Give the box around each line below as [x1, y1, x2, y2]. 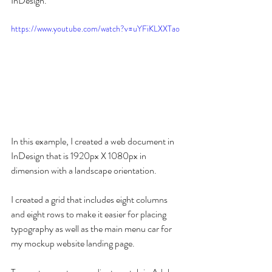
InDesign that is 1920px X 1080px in [11, 149, 148, 163]
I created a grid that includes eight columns [11, 192, 169, 207]
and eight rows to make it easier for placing [11, 207, 168, 222]
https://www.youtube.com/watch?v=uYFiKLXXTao [11, 22, 180, 35]
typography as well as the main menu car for [11, 222, 174, 236]
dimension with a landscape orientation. [11, 163, 158, 178]
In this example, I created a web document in [11, 134, 176, 149]
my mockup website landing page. [11, 236, 135, 251]
